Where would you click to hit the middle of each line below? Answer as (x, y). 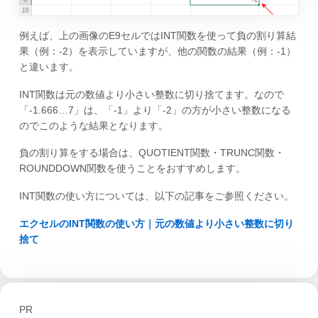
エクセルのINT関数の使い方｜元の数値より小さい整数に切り (156, 223)
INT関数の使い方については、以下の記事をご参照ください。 (156, 196)
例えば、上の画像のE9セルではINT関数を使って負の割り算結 (157, 35)
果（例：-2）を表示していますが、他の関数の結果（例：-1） (157, 51)
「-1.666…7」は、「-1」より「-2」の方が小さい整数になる (155, 110)
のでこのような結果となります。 (93, 125)
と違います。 (49, 66)
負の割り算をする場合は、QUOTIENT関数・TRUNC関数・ (152, 153)
